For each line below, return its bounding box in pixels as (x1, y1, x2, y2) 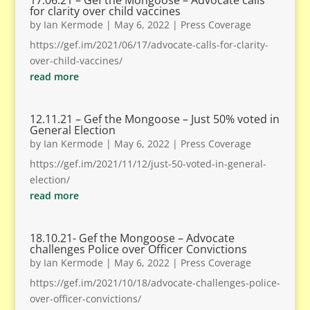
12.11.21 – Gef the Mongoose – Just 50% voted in (29, 111, 280, 127)
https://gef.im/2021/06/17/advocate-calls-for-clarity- (29, 38, 268, 51)
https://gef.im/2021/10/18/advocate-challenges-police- (29, 276, 280, 289)
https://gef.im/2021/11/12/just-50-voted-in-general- (29, 157, 266, 170)
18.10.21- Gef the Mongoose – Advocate (29, 230, 235, 246)
